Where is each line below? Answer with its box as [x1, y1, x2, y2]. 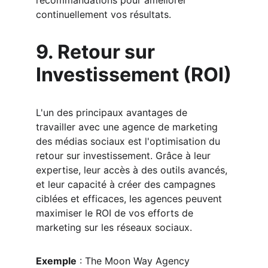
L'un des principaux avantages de [36, 106, 190, 118]
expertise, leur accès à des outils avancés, [36, 164, 230, 176]
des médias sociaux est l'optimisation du [36, 135, 223, 147]
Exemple [36, 255, 77, 267]
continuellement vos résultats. [36, 8, 171, 20]
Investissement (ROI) [36, 63, 232, 86]
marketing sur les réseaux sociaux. [36, 221, 192, 233]
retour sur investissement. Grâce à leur [36, 150, 214, 162]
